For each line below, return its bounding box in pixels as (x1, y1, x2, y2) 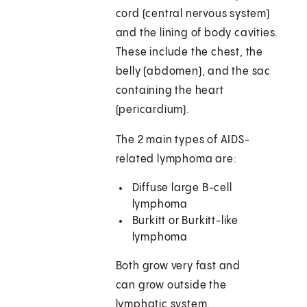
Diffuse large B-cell (132, 182, 232, 195)
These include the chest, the (115, 47, 264, 59)
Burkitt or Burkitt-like (132, 215, 239, 228)
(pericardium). (115, 104, 190, 116)
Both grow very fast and (115, 260, 241, 273)
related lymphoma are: (115, 153, 237, 166)
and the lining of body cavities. (115, 27, 279, 40)
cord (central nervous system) (115, 8, 270, 21)
